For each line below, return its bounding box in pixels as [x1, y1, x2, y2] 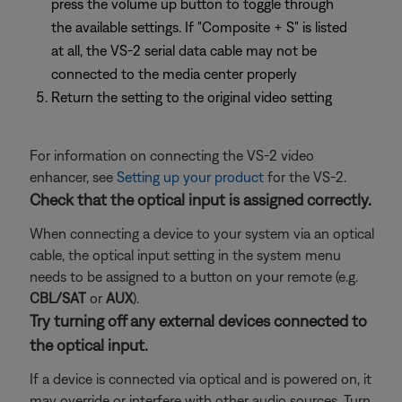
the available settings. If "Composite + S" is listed [51, 19, 347, 35]
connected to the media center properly [51, 66, 297, 82]
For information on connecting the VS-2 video [30, 147, 314, 163]
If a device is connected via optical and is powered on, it [30, 371, 371, 387]
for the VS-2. [264, 169, 346, 185]
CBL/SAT [30, 290, 86, 306]
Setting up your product [117, 169, 264, 185]
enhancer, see [30, 169, 117, 185]
